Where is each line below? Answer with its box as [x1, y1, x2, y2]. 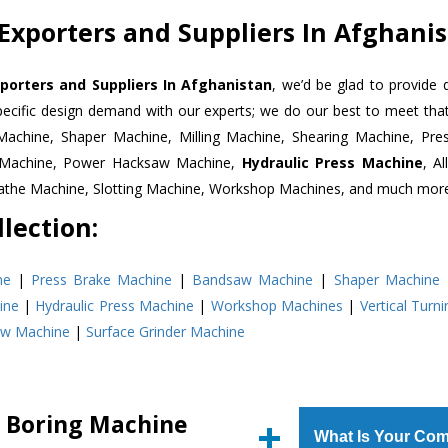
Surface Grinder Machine [86, 321, 245, 341]
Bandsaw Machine [192, 269, 314, 289]
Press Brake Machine [31, 269, 173, 289]
